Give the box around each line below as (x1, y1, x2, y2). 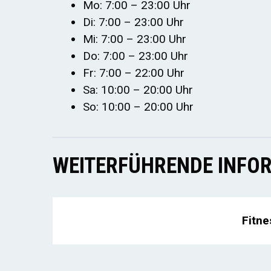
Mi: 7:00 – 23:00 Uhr (83, 32, 186, 47)
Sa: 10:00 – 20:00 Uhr (83, 83, 193, 97)
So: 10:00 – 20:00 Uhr (83, 100, 194, 114)
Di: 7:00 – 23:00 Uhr (83, 15, 184, 30)
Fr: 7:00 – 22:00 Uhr (83, 66, 184, 80)
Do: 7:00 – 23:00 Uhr (83, 49, 188, 64)
